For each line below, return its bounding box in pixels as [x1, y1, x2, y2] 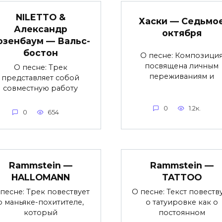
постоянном [158, 208, 205, 218]
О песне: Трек [13, 62, 67, 72]
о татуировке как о [145, 198, 218, 207]
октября [162, 27, 202, 38]
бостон [23, 47, 58, 58]
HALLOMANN [11, 172, 70, 183]
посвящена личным [145, 61, 219, 70]
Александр [13, 23, 67, 34]
